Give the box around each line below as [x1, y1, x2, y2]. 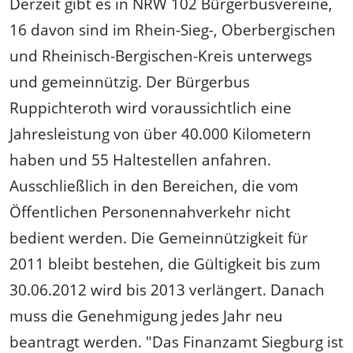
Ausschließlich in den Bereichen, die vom [9, 175, 299, 197]
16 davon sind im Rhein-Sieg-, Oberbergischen [9, 19, 336, 41]
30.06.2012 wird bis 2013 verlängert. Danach [9, 279, 325, 301]
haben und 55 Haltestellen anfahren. [9, 149, 271, 171]
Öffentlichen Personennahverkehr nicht [9, 201, 291, 223]
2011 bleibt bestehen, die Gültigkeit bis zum [9, 253, 321, 275]
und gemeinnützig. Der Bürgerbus [9, 71, 250, 93]
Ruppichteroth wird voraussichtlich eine [9, 97, 292, 119]
